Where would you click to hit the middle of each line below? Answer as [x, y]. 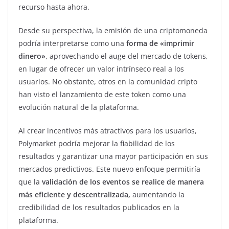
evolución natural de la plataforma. [79, 107]
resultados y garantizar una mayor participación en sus [113, 156]
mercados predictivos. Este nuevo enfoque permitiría [109, 169]
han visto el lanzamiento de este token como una [102, 94]
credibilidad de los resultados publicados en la [99, 207]
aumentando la [157, 194]
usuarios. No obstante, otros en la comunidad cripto [108, 81]
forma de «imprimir [159, 43]
